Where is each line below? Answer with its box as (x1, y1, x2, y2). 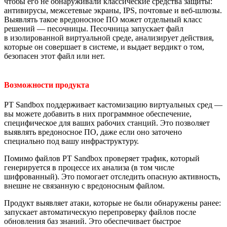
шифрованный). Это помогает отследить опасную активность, (4, 172, 220, 181)
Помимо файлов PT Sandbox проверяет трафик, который (4, 154, 200, 163)
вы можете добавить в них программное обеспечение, (4, 109, 192, 119)
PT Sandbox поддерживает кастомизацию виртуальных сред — (4, 100, 222, 109)
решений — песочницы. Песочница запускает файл (4, 24, 183, 33)
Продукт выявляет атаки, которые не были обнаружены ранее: (4, 199, 221, 208)
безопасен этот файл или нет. (4, 51, 105, 60)
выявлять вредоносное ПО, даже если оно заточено (4, 128, 182, 137)
